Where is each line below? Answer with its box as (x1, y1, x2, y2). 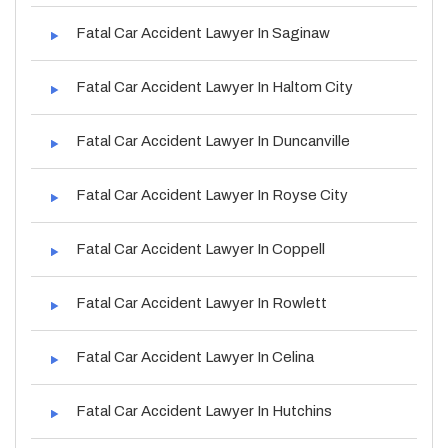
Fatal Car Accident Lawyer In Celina (76, 348, 314, 365)
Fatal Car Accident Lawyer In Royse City (76, 186, 348, 203)
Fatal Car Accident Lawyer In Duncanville (76, 132, 350, 149)
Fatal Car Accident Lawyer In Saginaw (76, 24, 330, 41)
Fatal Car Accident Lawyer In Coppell (76, 240, 325, 257)
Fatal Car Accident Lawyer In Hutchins (76, 402, 332, 419)
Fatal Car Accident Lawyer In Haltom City (76, 78, 353, 95)
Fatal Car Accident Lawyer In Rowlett (76, 294, 327, 311)
